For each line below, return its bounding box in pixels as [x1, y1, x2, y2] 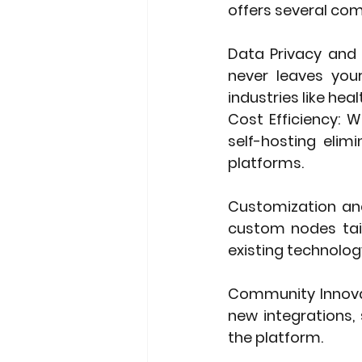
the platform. [228, 326, 323, 347]
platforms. [228, 152, 304, 173]
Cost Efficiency [228, 108, 339, 129]
